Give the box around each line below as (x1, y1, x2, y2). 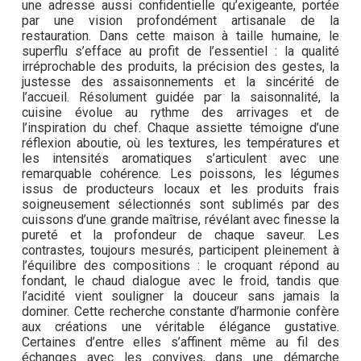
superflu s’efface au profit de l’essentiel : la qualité (22, 44, 339, 60)
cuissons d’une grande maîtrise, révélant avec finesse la (22, 212, 339, 228)
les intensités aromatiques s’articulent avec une (22, 151, 339, 167)
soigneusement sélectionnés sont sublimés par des (22, 197, 339, 213)
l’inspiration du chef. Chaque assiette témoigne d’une (22, 120, 339, 136)
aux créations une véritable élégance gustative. (22, 319, 339, 335)
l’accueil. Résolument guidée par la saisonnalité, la (22, 89, 339, 106)
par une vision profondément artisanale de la (22, 13, 339, 29)
